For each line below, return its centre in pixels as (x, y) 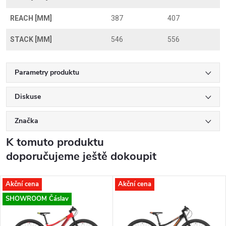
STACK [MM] (31, 39)
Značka (26, 121)
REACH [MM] (31, 18)
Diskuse (28, 97)
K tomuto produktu (55, 142)
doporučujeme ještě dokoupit (81, 156)
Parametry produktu (47, 72)
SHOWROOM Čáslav (37, 199)
